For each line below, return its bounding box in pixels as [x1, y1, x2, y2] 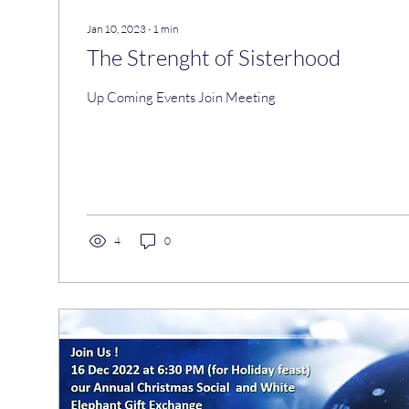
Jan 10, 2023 [87, 22, 146, 36]
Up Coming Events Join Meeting [87, 89, 276, 106]
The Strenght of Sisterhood [87, 44, 341, 71]
